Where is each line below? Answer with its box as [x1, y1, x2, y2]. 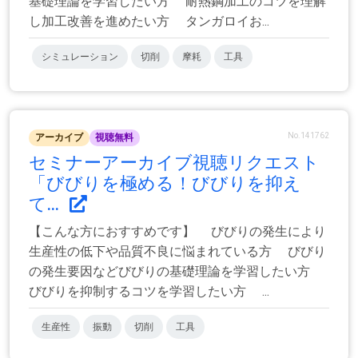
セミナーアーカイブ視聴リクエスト [29, 152, 320, 173]
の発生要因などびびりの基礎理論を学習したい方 [29, 263, 326, 279]
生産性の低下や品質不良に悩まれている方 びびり [29, 243, 326, 259]
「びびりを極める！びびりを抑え [29, 173, 301, 193]
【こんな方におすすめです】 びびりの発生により [29, 223, 326, 239]
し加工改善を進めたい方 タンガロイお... [29, 14, 269, 30]
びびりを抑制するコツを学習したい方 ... [29, 283, 269, 299]
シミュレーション [42, 51, 118, 63]
